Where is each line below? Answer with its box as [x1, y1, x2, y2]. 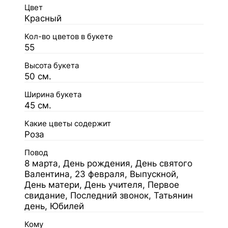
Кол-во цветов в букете [24, 32, 113, 41]
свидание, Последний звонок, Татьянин [24, 190, 193, 201]
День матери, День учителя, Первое [24, 180, 179, 190]
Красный [24, 13, 62, 23]
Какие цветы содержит [24, 119, 111, 128]
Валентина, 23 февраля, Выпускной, [24, 169, 179, 179]
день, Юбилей [24, 201, 84, 211]
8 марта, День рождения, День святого [24, 158, 192, 168]
